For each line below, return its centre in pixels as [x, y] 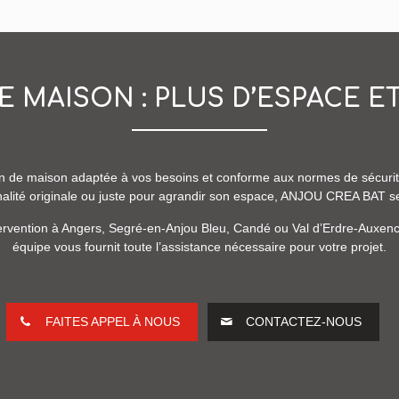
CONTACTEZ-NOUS [304, 322]
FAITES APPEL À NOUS [112, 322]
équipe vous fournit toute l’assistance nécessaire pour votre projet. [199, 247]
